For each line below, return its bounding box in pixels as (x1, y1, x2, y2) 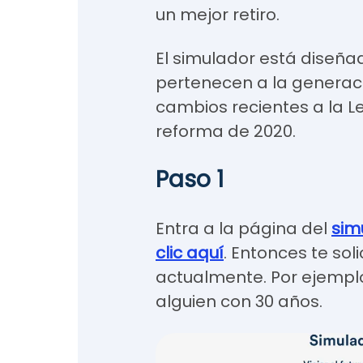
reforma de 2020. (156, 120, 296, 143)
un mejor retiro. (156, 3, 280, 26)
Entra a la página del (156, 217, 331, 240)
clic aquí (156, 241, 224, 264)
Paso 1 (156, 164, 224, 195)
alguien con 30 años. (156, 290, 322, 313)
